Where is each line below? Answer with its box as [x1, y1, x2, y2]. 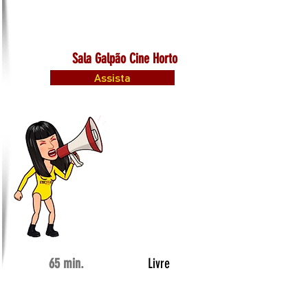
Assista [94, 70, 131, 85]
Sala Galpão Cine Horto [72, 50, 177, 67]
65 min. [49, 255, 84, 272]
